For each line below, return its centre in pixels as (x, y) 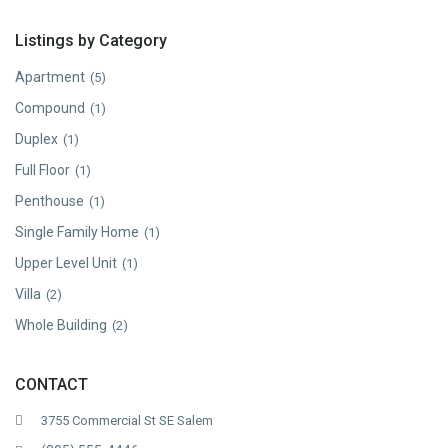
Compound (50, 107)
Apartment (50, 76)
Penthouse (50, 200)
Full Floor (43, 169)
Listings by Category (91, 40)
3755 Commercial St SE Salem (127, 420)
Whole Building (61, 324)
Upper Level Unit (66, 262)
